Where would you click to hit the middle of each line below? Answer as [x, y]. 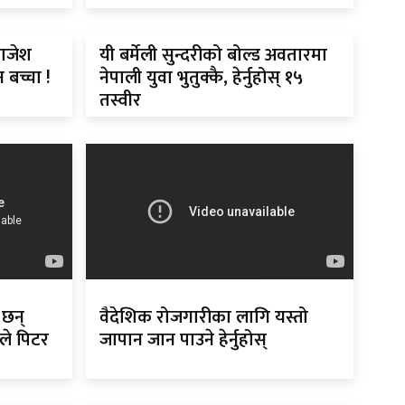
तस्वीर [120, 101]
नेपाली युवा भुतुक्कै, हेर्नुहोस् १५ [201, 78]
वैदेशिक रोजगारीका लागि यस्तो [203, 318]
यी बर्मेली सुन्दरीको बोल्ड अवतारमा [213, 56]
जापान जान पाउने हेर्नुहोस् [183, 340]
